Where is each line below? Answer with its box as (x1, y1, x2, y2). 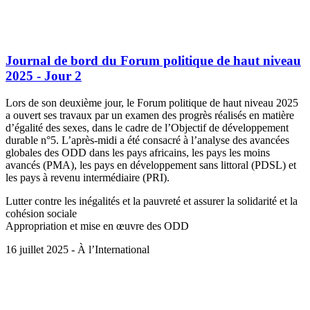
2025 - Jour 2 (6, 69, 82, 84)
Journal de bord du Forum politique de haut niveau (6, 53, 301, 69)
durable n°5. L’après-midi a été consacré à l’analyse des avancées (6, 134, 289, 147)
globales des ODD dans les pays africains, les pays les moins (6, 147, 270, 159)
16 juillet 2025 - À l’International (6, 244, 149, 256)
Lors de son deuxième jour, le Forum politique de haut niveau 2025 (6, 97, 298, 109)
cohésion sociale (6, 208, 77, 220)
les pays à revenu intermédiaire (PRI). (6, 172, 170, 184)
